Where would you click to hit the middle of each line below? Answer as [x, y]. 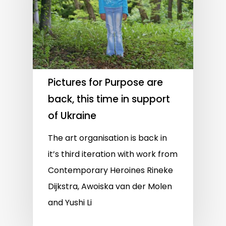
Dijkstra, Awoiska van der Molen [110, 187]
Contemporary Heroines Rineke [110, 171]
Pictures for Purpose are [105, 83]
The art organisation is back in [107, 138]
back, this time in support [109, 99]
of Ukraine [72, 116]
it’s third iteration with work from [113, 154]
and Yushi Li [70, 203]
